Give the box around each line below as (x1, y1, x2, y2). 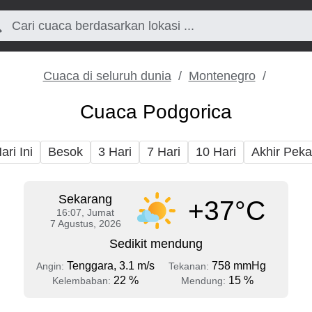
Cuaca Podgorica (80, 101, 232, 123)
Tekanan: (168, 260, 212, 272)
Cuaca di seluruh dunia (42, 69, 171, 83)
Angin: (36, 260, 67, 272)
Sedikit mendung (109, 237, 203, 251)
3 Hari (98, 145, 132, 159)
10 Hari (196, 145, 236, 159)
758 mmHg (211, 260, 266, 272)
